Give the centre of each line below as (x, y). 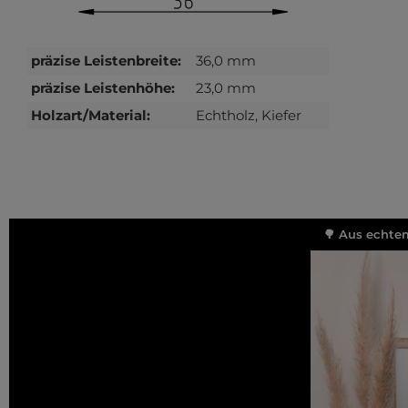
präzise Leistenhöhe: (103, 88)
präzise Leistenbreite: (106, 61)
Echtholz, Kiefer (249, 116)
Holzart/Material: (91, 116)
